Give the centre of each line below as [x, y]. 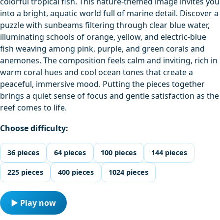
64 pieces [70, 153]
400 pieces [76, 172]
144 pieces [169, 153]
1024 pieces [128, 172]
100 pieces [119, 153]
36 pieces [23, 153]
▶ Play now [33, 203]
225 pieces [25, 172]
